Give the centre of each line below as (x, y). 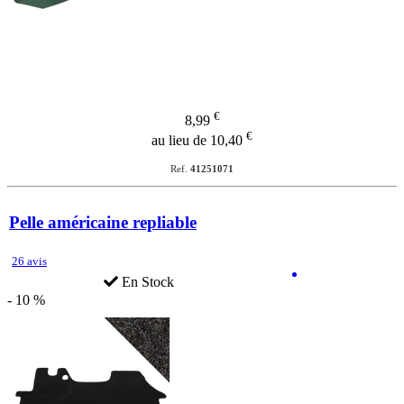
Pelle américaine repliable (103, 223)
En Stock (146, 281)
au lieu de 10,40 (199, 141)
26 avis (29, 261)
